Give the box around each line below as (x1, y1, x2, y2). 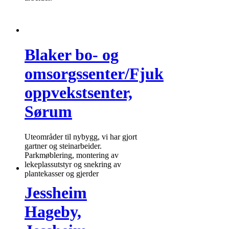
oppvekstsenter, (25, 83, 132, 102)
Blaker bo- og (25, 45, 119, 64)
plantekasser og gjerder (25, 169, 99, 178)
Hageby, (25, 202, 81, 221)
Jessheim (25, 184, 87, 202)
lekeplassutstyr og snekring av (25, 159, 121, 169)
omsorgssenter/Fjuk (25, 64, 164, 83)
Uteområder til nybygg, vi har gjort (25, 132, 137, 141)
